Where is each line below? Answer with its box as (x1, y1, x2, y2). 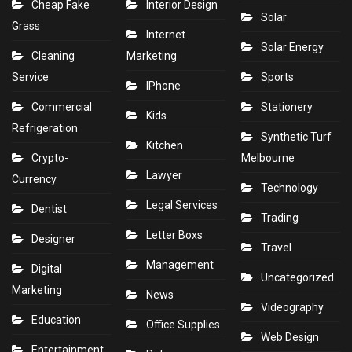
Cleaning (31, 49, 75, 63)
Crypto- (31, 152, 68, 165)
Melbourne (241, 152, 295, 165)
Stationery (261, 101, 313, 114)
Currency (12, 173, 57, 186)
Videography (261, 301, 324, 314)
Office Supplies (146, 318, 220, 332)
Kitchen (146, 139, 183, 152)
